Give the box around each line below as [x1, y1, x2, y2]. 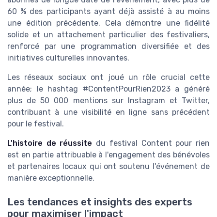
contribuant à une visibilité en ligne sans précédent [7, 108, 210, 117]
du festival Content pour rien [92, 139, 210, 148]
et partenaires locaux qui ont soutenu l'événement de [7, 162, 210, 171]
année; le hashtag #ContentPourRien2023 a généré [7, 84, 210, 94]
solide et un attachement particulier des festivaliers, [7, 30, 210, 40]
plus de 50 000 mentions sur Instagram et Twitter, [7, 96, 210, 106]
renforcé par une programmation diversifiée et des [7, 42, 210, 51]
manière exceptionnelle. [7, 173, 94, 183]
